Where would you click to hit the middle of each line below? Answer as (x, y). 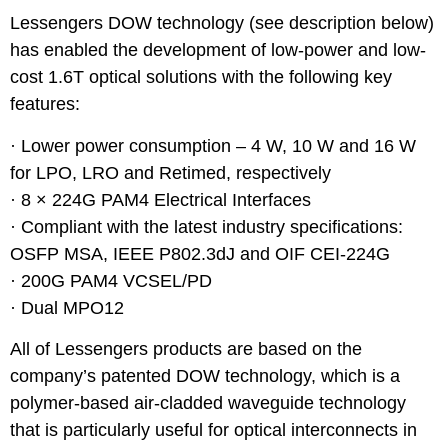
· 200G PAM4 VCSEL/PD (111, 280)
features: (45, 104)
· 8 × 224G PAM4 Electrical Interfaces (160, 199)
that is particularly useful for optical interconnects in (213, 430)
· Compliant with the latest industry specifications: (206, 226)
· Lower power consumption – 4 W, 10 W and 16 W (213, 145)
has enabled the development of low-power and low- (218, 50)
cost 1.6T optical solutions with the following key (201, 77)
